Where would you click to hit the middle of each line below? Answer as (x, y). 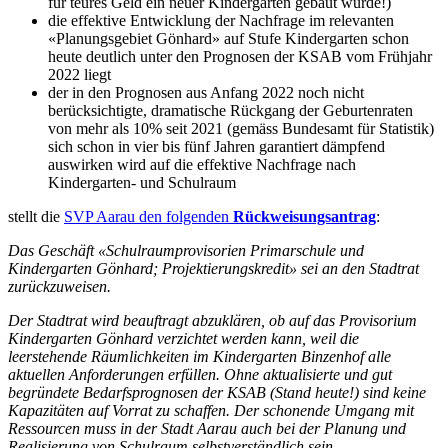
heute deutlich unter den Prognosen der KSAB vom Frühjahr (240, 56)
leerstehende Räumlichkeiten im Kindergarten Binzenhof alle (199, 356)
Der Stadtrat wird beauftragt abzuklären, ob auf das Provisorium (212, 320)
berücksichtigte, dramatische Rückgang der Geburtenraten (230, 110)
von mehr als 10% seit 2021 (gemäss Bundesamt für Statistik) (241, 128)
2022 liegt (79, 74)
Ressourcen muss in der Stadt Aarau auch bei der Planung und (207, 428)
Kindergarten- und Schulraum (142, 182)
